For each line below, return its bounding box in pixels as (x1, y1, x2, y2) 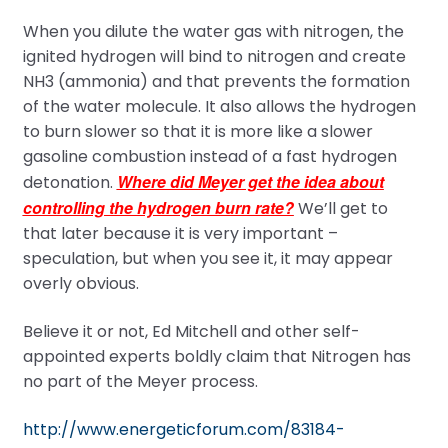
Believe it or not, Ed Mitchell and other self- (22, 319, 360, 343)
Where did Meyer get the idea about (116, 170, 384, 194)
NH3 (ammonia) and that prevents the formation (22, 70, 410, 94)
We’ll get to (293, 197, 388, 221)
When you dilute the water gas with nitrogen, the (22, 20, 404, 44)
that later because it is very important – (22, 222, 338, 246)
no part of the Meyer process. (22, 369, 258, 393)
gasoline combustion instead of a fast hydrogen (22, 145, 397, 169)
